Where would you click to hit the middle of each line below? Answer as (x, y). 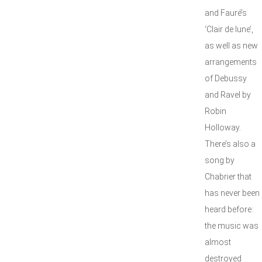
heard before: (229, 209)
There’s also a (230, 144)
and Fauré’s (226, 13)
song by (220, 160)
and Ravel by (228, 95)
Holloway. (224, 127)
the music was (232, 226)
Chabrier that (228, 177)
